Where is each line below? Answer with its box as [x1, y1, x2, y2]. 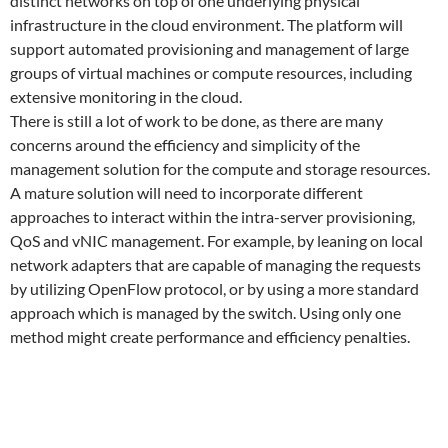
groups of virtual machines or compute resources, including [10, 63, 412, 82]
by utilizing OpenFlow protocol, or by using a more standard [10, 279, 419, 298]
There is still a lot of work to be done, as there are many [10, 111, 383, 130]
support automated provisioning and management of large [10, 39, 409, 58]
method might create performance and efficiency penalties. [10, 327, 410, 346]
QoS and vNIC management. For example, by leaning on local [10, 231, 423, 250]
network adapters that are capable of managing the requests [10, 255, 421, 274]
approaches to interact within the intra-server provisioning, [10, 207, 415, 226]
